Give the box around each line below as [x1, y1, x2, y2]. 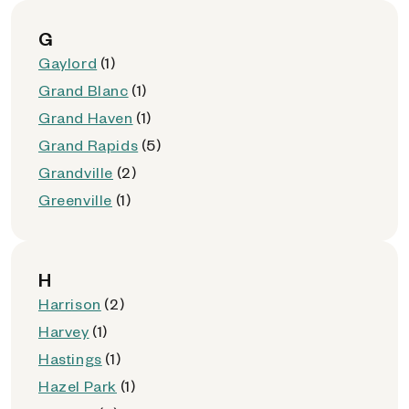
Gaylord [38, 53, 98, 72]
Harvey [38, 321, 89, 341]
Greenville [38, 190, 112, 209]
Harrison [38, 294, 101, 313]
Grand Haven [38, 108, 133, 127]
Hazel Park [38, 376, 117, 395]
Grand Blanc [38, 80, 129, 100]
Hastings [38, 349, 102, 368]
